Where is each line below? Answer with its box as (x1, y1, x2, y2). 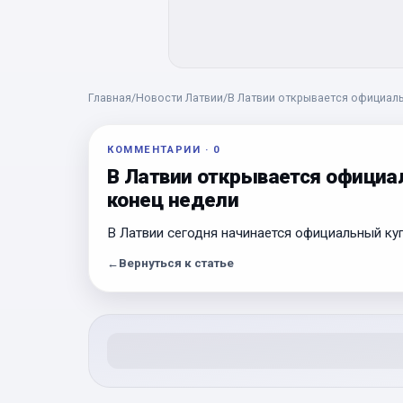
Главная (88, 91, 131, 104)
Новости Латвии (136, 91, 223, 104)
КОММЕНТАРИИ (107, 144, 201, 156)
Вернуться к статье (119, 256, 234, 270)
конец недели (107, 188, 239, 211)
